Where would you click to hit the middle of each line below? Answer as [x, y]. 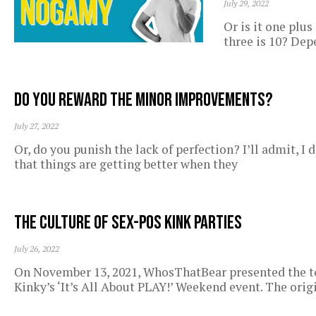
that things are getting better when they [126, 164]
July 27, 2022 [36, 126]
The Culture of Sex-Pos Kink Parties [128, 223]
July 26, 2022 [37, 249]
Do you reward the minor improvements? [144, 101]
